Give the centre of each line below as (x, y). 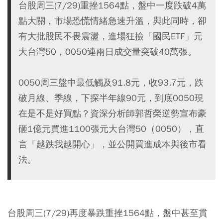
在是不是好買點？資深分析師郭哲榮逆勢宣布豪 (112, 113)
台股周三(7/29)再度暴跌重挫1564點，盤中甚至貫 (108, 213)
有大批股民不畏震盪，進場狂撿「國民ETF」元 (111, 36)
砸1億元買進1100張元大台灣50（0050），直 (111, 129)
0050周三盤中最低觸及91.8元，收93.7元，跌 (111, 83)
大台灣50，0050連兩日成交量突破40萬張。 (108, 52)
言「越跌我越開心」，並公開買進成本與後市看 (112, 144)
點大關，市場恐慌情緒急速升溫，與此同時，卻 (112, 21)
